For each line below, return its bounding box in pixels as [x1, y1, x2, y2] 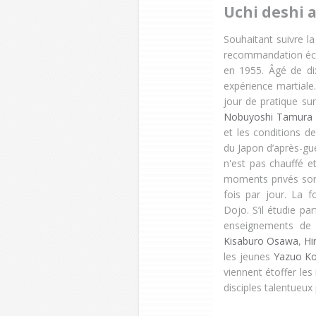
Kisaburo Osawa [224, 234, 299, 248]
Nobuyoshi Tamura [224, 110, 312, 124]
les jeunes [224, 250, 274, 264]
